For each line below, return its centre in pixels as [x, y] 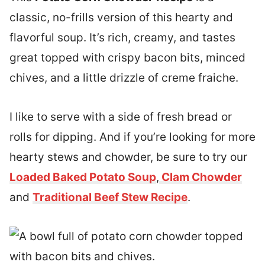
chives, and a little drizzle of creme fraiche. [124, 78]
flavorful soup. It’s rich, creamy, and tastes [122, 38]
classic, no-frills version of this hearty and [121, 17]
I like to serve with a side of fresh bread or [121, 117]
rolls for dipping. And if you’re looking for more [132, 137]
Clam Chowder [201, 177]
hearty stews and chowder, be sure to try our [128, 157]
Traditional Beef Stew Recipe [110, 197]
